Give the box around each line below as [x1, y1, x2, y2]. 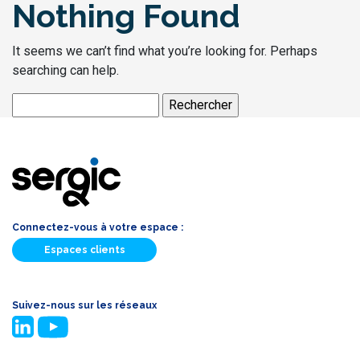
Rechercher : [11, 94, 80, 109]
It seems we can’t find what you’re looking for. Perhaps [12, 43, 317, 59]
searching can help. [12, 63, 119, 78]
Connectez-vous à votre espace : [12, 221, 183, 233]
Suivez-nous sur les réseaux [12, 299, 157, 311]
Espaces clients [43, 243, 125, 256]
